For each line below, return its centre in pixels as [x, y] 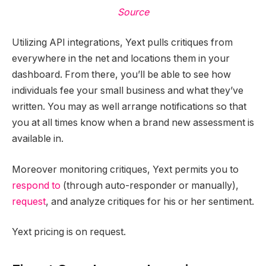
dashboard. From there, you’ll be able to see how [121, 75]
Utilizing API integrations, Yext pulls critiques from [122, 43]
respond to [36, 185]
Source [133, 12]
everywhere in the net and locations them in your [121, 59]
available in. [38, 139]
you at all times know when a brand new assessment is [133, 123]
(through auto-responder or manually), [150, 185]
